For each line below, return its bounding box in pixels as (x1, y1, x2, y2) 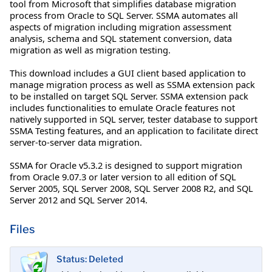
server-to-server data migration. (10, 135, 142, 148)
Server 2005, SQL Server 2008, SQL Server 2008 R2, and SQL (10, 182, 253, 194)
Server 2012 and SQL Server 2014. (10, 193, 148, 206)
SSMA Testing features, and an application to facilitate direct (10, 124, 258, 137)
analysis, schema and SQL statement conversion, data (10, 32, 232, 44)
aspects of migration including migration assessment (10, 20, 231, 33)
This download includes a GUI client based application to (10, 66, 246, 79)
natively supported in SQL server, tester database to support (10, 112, 257, 125)
